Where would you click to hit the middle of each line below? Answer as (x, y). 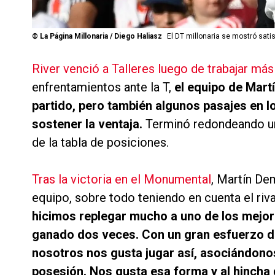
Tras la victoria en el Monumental (122, 180)
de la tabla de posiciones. (100, 143)
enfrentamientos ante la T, (103, 87)
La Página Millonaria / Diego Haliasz (101, 37)
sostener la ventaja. (87, 124)
